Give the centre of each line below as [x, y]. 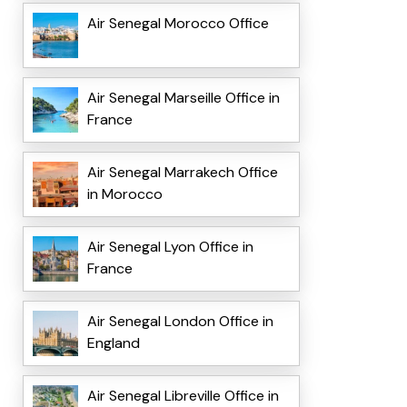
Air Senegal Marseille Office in [183, 98]
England [113, 343]
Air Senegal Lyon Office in [170, 247]
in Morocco [124, 194]
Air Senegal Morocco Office [178, 24]
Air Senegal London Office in [180, 322]
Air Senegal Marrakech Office [182, 173]
